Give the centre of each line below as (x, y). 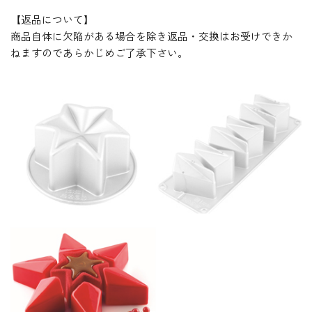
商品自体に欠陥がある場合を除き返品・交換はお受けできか (151, 36)
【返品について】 (52, 19)
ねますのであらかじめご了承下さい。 (99, 53)
